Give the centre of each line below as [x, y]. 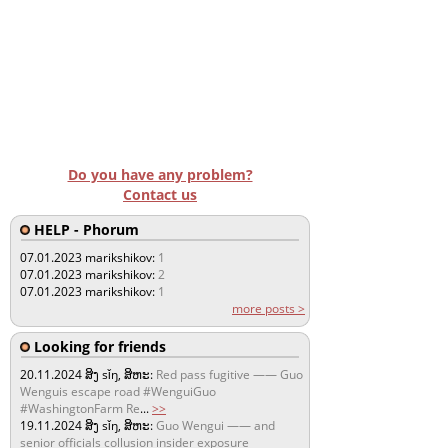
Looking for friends [98, 346]
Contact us [160, 194]
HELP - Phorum [84, 229]
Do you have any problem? [160, 174]
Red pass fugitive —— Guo [229, 374]
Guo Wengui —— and [215, 425]
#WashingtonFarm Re [80, 408]
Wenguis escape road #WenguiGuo [118, 391]
